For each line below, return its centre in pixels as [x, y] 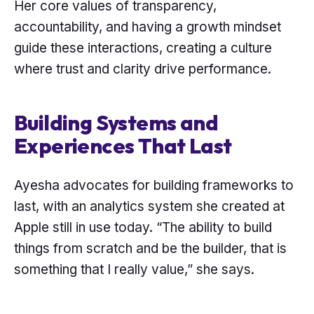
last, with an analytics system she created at [149, 207]
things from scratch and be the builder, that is [150, 249]
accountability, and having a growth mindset [148, 27]
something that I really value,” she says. [134, 270]
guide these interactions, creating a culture [143, 48]
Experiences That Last [123, 145]
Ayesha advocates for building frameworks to [154, 186]
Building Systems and [116, 122]
